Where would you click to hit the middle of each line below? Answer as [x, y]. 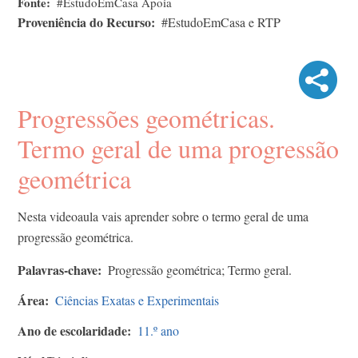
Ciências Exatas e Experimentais [137, 300]
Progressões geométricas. [146, 117]
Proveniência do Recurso [84, 22]
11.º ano [158, 330]
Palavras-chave [58, 269]
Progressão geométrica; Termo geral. [200, 269]
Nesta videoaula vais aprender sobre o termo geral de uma [163, 216]
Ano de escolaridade [72, 330]
